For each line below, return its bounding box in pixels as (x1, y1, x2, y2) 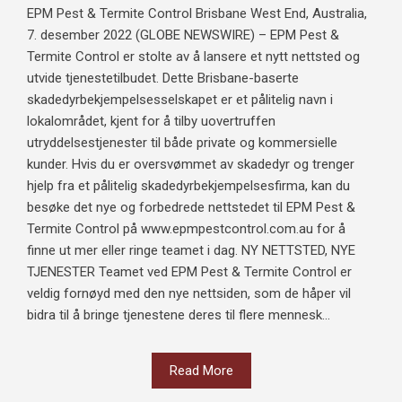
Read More (169, 363, 233, 380)
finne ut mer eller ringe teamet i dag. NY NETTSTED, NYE (27, 242, 355, 259)
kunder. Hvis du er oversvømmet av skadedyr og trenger (27, 156, 354, 173)
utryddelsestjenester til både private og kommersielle (27, 135, 337, 152)
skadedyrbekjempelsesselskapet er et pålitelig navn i (27, 92, 333, 109)
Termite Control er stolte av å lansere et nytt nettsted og (27, 48, 360, 66)
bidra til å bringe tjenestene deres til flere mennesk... (27, 307, 330, 324)
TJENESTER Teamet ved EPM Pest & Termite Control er (27, 264, 352, 281)
